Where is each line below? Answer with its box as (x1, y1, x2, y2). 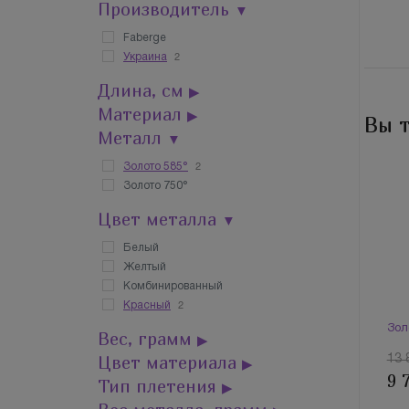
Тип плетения (98, 376, 222, 396)
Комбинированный (123, 281, 223, 291)
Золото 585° (123, 162, 188, 172)
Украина (123, 52, 167, 62)
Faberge (123, 33, 166, 43)
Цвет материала (98, 352, 242, 372)
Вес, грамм (98, 329, 197, 349)
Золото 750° (123, 181, 188, 191)
